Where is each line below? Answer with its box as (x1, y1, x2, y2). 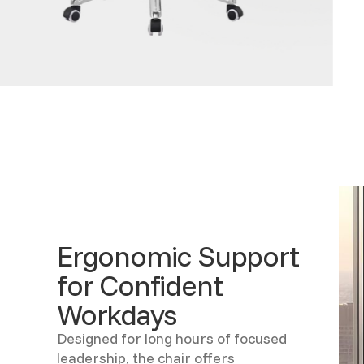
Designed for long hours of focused (57, 329, 287, 349)
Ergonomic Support (57, 237, 299, 275)
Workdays (57, 296, 176, 333)
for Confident (57, 266, 223, 304)
